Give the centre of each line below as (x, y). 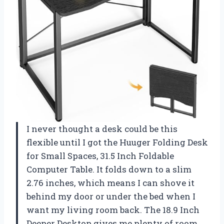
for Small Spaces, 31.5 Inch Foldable (100, 155)
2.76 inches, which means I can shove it (110, 182)
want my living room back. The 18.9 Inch (113, 209)
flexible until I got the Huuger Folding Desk (117, 142)
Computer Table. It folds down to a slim (109, 169)
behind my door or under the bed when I (111, 196)
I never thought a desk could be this (102, 128)
